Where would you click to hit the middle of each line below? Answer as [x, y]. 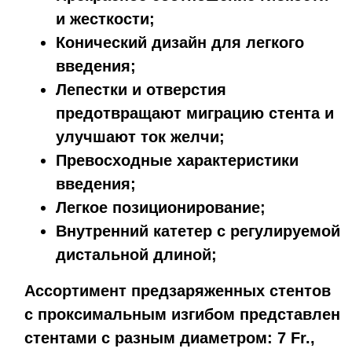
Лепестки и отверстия [141, 90]
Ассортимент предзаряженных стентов [178, 291]
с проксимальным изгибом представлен [182, 315]
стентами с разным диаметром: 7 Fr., [170, 338]
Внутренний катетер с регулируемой [198, 231]
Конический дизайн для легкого [180, 43]
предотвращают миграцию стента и [195, 114]
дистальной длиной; [136, 255]
